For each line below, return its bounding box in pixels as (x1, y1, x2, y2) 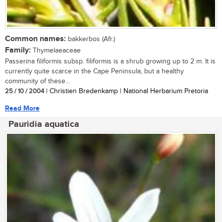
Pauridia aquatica (8, 118, 79, 130)
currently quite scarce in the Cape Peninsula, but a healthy (5, 67, 184, 75)
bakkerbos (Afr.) (66, 35, 115, 43)
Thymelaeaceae (31, 46, 81, 55)
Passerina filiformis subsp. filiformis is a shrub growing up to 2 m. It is (5, 57, 216, 65)
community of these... (5, 77, 70, 85)
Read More (5, 104, 40, 112)
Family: (5, 45, 31, 55)
